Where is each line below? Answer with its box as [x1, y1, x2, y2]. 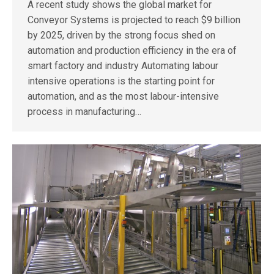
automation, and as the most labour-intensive [28, 91, 219, 103]
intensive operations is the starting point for [28, 75, 215, 87]
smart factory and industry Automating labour [28, 60, 218, 72]
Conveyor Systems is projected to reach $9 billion [28, 14, 240, 26]
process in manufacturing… [28, 106, 141, 118]
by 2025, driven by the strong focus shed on [28, 29, 215, 42]
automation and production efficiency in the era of [28, 45, 237, 57]
